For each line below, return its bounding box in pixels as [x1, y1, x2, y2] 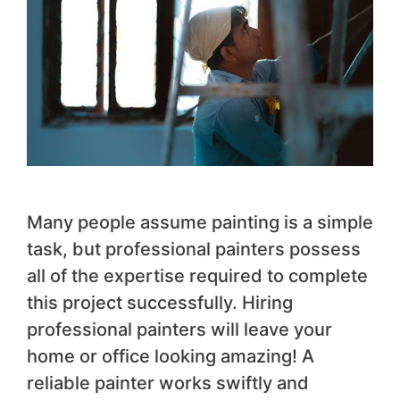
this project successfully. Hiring [27, 292, 293, 314]
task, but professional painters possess [27, 238, 361, 261]
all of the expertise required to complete [27, 265, 368, 287]
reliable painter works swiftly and [27, 372, 309, 395]
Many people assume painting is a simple [27, 212, 373, 234]
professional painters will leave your [27, 319, 332, 341]
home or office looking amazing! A [27, 346, 314, 368]
